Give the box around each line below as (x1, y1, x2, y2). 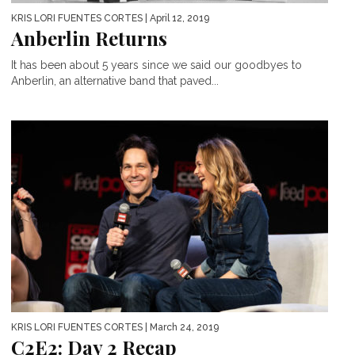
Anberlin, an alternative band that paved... (11, 74, 219, 88)
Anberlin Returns (11, 25, 167, 52)
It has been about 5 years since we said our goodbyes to (11, 59, 302, 72)
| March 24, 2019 (143, 322, 219, 334)
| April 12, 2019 (143, 13, 209, 25)
